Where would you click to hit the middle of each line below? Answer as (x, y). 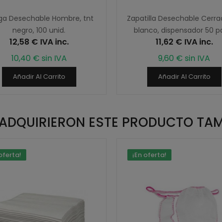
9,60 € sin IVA (184, 58)
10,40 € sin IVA (39, 58)
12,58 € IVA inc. (39, 42)
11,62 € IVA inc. (184, 42)
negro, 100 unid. (39, 30)
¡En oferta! (149, 155)
